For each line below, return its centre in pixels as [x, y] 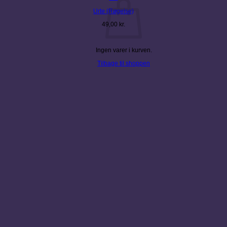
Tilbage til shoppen [124, 64]
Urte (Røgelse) [113, 11]
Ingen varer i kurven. [124, 50]
